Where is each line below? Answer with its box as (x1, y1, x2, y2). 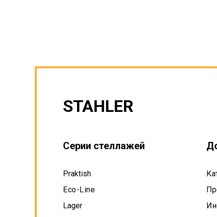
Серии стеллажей (63, 140, 145, 152)
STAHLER (63, 96, 133, 116)
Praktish (63, 169, 91, 178)
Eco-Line (63, 185, 95, 194)
